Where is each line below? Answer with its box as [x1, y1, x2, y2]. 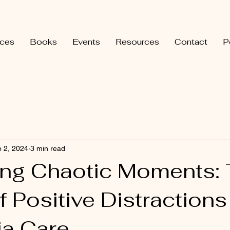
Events [72, 36, 100, 47]
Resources [115, 36, 159, 47]
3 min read [30, 144, 65, 152]
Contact [174, 36, 207, 47]
